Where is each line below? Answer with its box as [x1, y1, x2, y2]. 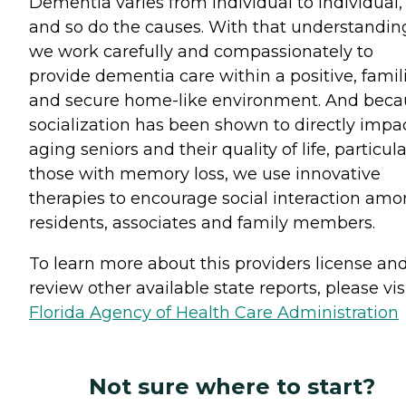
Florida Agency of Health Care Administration [29, 302, 399, 323]
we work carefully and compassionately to [29, 41, 373, 62]
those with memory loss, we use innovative [29, 163, 381, 184]
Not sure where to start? [89, 372, 375, 400]
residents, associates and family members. [29, 212, 375, 233]
